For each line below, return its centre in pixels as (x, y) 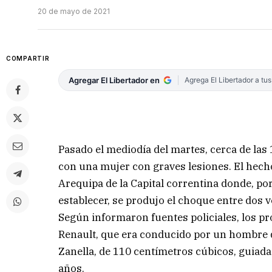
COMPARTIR (28, 59)
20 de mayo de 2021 (74, 12)
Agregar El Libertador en (114, 80)
